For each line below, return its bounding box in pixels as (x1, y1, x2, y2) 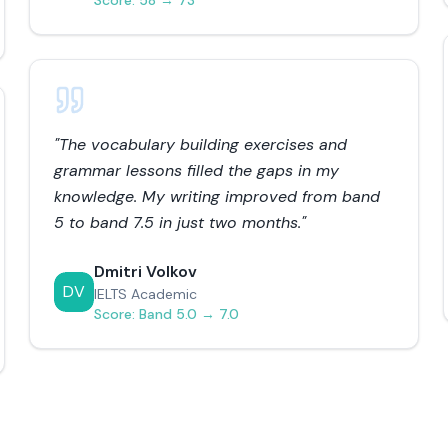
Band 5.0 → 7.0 (139, 305, 240, 323)
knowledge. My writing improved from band (54, 186, 381, 207)
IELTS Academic (94, 285, 198, 303)
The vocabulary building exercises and (59, 134, 348, 155)
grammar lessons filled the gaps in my (54, 160, 340, 181)
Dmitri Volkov (94, 261, 198, 282)
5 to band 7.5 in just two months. (54, 212, 302, 233)
